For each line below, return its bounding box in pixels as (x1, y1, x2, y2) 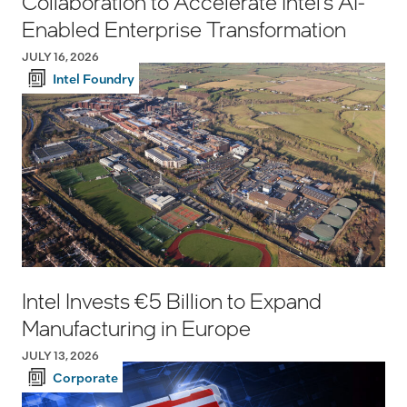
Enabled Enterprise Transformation (22, 15, 346, 44)
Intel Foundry (53, 70, 134, 87)
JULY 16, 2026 (22, 49, 99, 65)
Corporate (53, 369, 118, 386)
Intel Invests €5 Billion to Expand (22, 286, 322, 315)
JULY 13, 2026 (22, 348, 99, 363)
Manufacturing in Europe (22, 313, 251, 342)
